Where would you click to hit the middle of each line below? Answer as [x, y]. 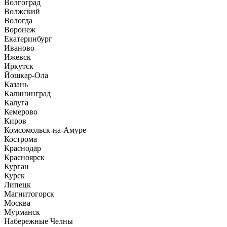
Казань [16, 84]
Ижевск [17, 57]
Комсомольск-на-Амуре [45, 130]
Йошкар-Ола [26, 75]
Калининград [27, 93]
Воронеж [20, 29]
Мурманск [22, 212]
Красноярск [24, 157]
